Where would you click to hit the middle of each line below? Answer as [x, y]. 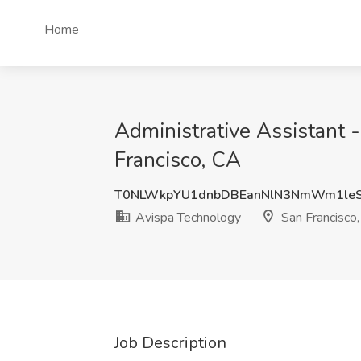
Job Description [170, 343]
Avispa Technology [187, 218]
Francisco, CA [178, 160]
